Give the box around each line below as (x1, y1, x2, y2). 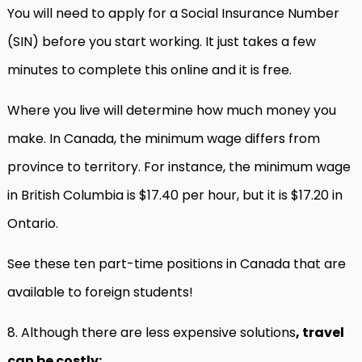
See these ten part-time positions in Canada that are (7, 255, 346, 273)
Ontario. (7, 214, 65, 233)
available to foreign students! (7, 283, 200, 301)
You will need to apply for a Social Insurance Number (7, 4, 339, 23)
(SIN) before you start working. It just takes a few (7, 32, 316, 51)
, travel (296, 323, 344, 342)
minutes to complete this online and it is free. (7, 61, 298, 79)
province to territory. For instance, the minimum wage (7, 158, 351, 176)
